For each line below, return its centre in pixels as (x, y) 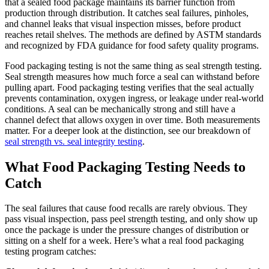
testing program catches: (50, 252)
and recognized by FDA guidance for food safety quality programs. (132, 45)
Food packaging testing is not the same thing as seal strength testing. (133, 65)
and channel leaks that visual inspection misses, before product (123, 23)
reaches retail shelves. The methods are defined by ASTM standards (133, 34)
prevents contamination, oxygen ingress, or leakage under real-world (134, 98)
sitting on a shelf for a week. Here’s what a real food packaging (124, 241)
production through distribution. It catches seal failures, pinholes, (127, 13)
